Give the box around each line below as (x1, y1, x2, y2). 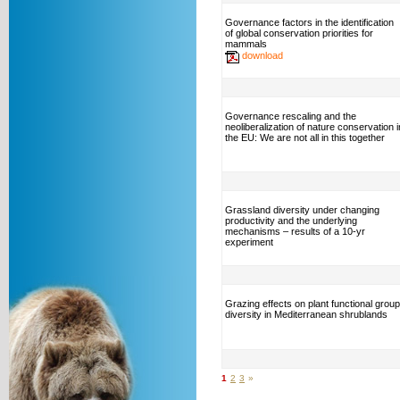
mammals (225, 38, 267, 49)
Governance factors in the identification (225, 17, 394, 28)
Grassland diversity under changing (225, 204, 379, 215)
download (242, 49, 283, 61)
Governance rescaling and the (225, 111, 356, 121)
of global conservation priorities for (225, 28, 373, 38)
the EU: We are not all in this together (225, 132, 385, 143)
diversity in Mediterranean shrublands (225, 309, 387, 320)
